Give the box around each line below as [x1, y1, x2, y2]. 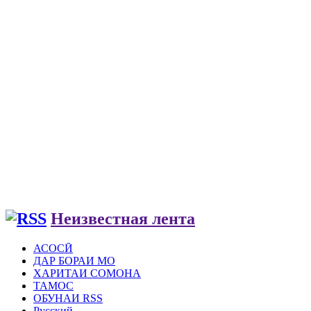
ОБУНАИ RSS [33, 292, 103, 304]
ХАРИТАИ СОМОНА [33, 267, 141, 279]
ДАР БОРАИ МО [33, 254, 115, 267]
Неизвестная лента [51, 209, 195, 228]
